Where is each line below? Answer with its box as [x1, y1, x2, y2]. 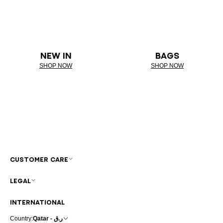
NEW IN [40, 51, 72, 60]
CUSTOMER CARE [10, 156, 68, 163]
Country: [10, 215, 33, 222]
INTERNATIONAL [10, 199, 65, 206]
